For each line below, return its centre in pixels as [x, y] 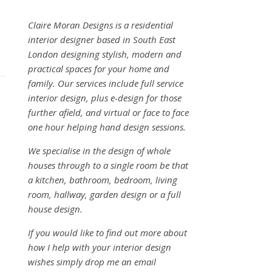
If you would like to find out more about [107, 233]
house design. [56, 209]
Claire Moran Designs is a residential [100, 25]
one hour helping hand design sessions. [109, 127]
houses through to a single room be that [108, 165]
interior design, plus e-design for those [105, 98]
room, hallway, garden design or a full [104, 194]
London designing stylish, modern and [105, 54]
